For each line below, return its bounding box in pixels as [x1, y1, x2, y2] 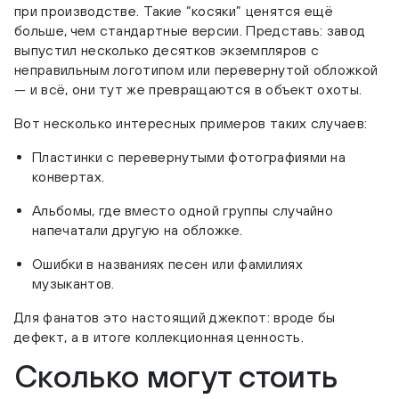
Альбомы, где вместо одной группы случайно [32, 202, 334, 219]
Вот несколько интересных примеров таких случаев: [14, 115, 368, 132]
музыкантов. [32, 275, 115, 292]
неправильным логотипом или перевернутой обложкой [14, 61, 379, 78]
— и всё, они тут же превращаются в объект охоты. [14, 81, 362, 98]
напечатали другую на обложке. [32, 222, 243, 239]
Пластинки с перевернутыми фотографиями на [32, 149, 346, 166]
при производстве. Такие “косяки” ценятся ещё [14, 3, 334, 20]
